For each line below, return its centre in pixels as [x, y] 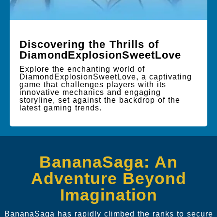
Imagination [108, 194]
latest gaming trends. [61, 108]
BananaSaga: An [108, 162]
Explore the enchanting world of [82, 69]
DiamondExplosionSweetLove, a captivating [106, 77]
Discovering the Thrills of [89, 44]
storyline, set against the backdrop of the [100, 100]
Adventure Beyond [108, 178]
